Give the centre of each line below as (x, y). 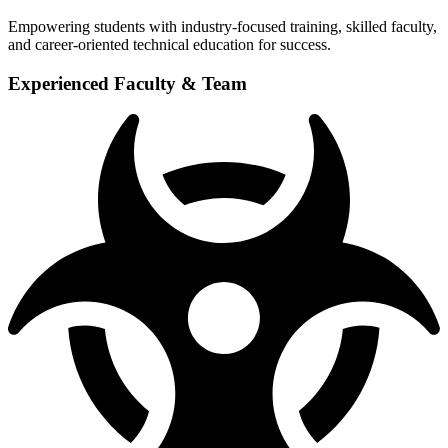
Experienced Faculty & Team (127, 84)
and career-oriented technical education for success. (169, 45)
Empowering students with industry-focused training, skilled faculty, (222, 27)
